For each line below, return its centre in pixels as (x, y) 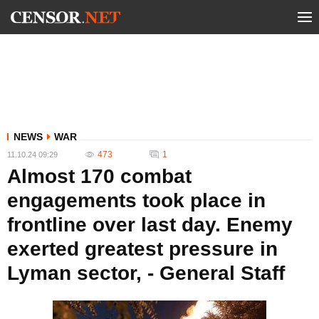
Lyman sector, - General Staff (146, 273)
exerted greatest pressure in (142, 249)
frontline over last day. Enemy (150, 225)
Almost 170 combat (99, 176)
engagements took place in (136, 200)
